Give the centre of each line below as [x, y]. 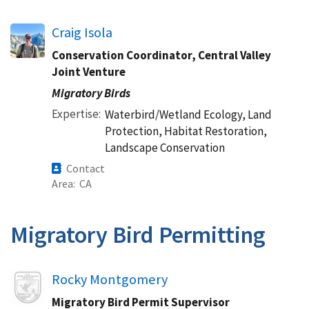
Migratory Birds [91, 93]
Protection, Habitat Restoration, [186, 131]
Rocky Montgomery [110, 279]
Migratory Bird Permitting [138, 235]
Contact [86, 168]
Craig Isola [82, 32]
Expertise [75, 114]
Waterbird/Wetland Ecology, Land [188, 114]
